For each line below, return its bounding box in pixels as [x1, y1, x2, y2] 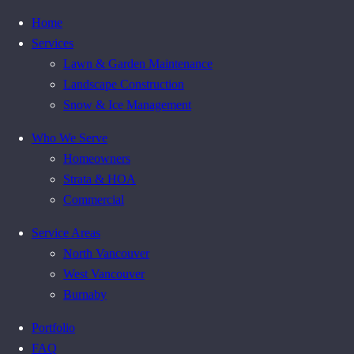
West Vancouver [63, 267, 145, 281]
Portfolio [32, 321, 75, 334]
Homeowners [63, 152, 130, 165]
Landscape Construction [63, 77, 184, 91]
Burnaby [63, 288, 107, 301]
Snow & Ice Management [63, 98, 191, 111]
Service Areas [32, 226, 100, 239]
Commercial [63, 193, 124, 206]
